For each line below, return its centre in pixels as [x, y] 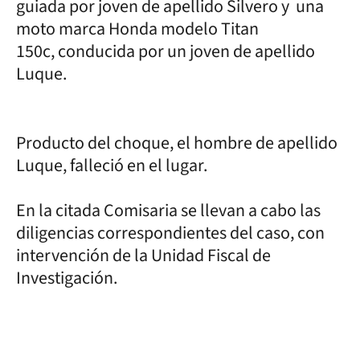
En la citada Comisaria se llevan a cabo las [168, 210]
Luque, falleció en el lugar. [113, 165]
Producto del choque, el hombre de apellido [177, 143]
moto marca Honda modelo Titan [137, 29]
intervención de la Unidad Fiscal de [143, 255]
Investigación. [67, 278]
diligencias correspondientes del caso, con [170, 233]
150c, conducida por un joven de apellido [166, 51]
